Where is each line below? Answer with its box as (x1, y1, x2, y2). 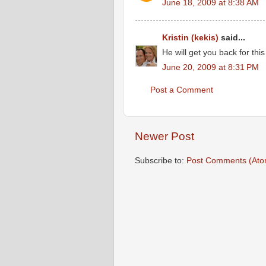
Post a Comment (150, 85, 213, 94)
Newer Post (135, 130, 194, 142)
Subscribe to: (135, 156, 186, 165)
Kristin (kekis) (162, 33, 218, 42)
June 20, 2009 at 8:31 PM (162, 62, 259, 72)
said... (218, 33, 245, 42)
